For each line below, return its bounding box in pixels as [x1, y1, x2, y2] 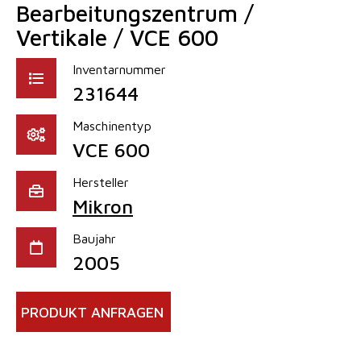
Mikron [73, 194, 133, 218]
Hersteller [73, 174, 129, 189]
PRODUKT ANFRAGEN [21, 303, 164, 321]
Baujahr [73, 230, 116, 246]
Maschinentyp [73, 118, 151, 133]
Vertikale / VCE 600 [16, 23, 218, 51]
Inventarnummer [73, 61, 166, 77]
